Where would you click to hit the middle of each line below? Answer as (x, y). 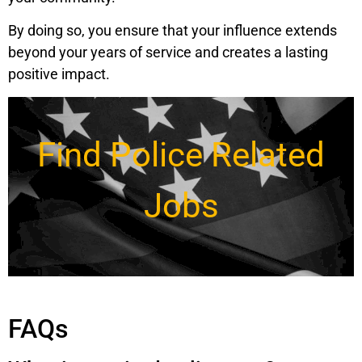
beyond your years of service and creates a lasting (168, 53)
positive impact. (59, 74)
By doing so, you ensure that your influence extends (173, 31)
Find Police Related (181, 155)
